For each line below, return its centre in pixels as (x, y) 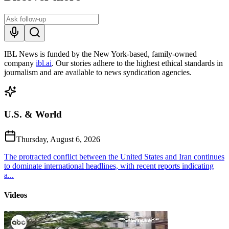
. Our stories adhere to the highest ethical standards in (137, 63)
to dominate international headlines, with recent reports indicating (109, 166)
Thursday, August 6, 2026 (58, 140)
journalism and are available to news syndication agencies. (98, 72)
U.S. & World (33, 114)
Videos (16, 195)
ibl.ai (44, 63)
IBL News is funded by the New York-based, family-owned (100, 54)
